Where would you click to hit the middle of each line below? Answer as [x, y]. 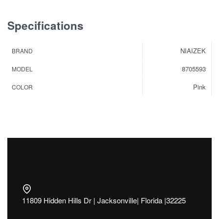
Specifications [45, 25]
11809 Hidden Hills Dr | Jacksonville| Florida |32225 [104, 200]
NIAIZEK [193, 51]
